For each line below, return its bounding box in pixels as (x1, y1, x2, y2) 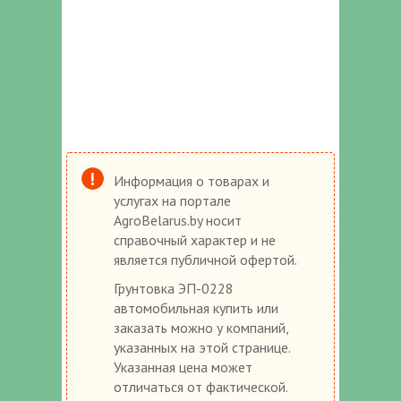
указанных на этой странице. (114, 337, 290, 356)
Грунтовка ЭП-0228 (114, 278, 234, 297)
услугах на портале (114, 191, 231, 209)
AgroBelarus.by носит (114, 210, 242, 229)
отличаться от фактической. (114, 377, 287, 396)
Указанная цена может (114, 357, 252, 376)
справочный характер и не (114, 230, 276, 249)
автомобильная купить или (114, 298, 278, 317)
